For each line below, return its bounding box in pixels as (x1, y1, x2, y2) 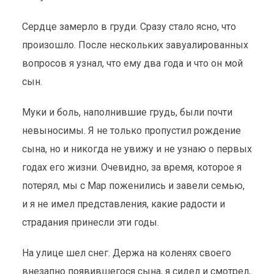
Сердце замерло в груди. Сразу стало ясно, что (21, 21, 236, 32)
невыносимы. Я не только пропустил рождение (21, 125, 241, 136)
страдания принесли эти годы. (21, 217, 159, 228)
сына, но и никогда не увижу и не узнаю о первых (21, 143, 252, 155)
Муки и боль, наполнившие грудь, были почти (21, 106, 232, 118)
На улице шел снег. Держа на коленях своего (21, 247, 231, 259)
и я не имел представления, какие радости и (21, 198, 225, 210)
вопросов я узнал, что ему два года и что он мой (21, 57, 243, 69)
